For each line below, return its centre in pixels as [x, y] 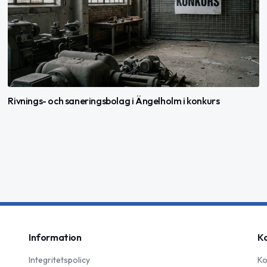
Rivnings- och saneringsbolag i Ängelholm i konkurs [114, 101]
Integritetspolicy [59, 260]
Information [55, 237]
